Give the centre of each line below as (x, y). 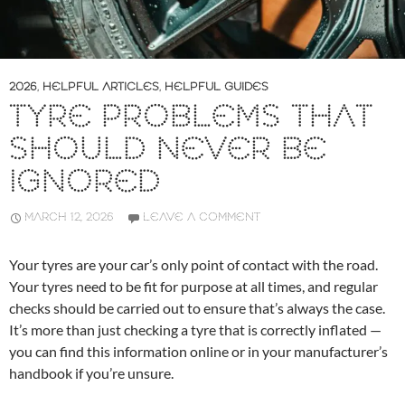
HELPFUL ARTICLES (101, 88)
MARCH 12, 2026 (69, 218)
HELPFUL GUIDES (217, 88)
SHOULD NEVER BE (168, 151)
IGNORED (85, 184)
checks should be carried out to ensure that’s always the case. (197, 308)
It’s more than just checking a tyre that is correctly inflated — (195, 330)
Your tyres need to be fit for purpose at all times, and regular (193, 287)
